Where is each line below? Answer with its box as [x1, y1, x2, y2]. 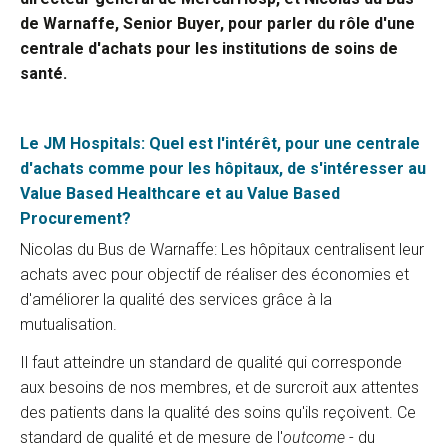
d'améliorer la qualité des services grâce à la [20, 289, 332, 309]
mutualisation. [20, 314, 117, 334]
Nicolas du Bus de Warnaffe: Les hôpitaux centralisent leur [20, 239, 424, 259]
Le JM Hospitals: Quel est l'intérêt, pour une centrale [20, 133, 420, 153]
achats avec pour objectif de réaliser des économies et [20, 264, 409, 284]
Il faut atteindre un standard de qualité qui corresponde [20, 352, 402, 372]
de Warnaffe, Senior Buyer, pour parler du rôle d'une [20, 14, 415, 34]
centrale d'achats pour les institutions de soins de [20, 39, 398, 59]
